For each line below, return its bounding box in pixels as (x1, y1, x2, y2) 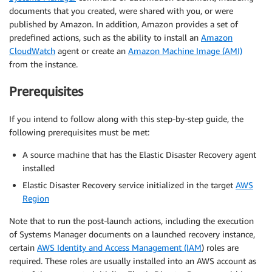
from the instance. (9, 58, 78, 69)
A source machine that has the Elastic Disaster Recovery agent (22, 149, 256, 160)
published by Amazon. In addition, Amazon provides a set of (9, 18, 238, 29)
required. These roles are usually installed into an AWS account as (9, 255, 256, 266)
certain (9, 242, 37, 253)
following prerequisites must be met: (9, 126, 149, 137)
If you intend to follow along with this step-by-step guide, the (9, 113, 243, 124)
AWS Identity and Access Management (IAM (37, 242, 202, 253)
